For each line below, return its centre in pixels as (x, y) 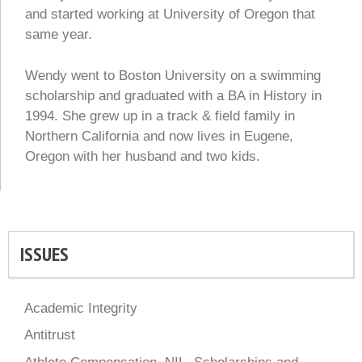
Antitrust (50, 335)
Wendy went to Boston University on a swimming (173, 75)
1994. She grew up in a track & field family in (160, 116)
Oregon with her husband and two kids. (143, 156)
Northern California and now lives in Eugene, (159, 136)
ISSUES (44, 254)
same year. (59, 35)
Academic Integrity (81, 308)
